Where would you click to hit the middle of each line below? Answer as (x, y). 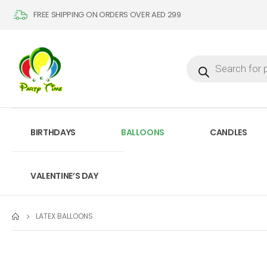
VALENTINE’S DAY (64, 176)
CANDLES (229, 132)
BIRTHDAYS (53, 132)
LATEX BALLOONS (64, 216)
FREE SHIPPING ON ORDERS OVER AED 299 (107, 15)
